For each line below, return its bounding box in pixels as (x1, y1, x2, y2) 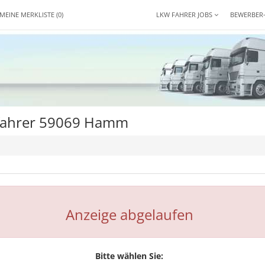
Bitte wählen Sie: (95, 250, 164, 261)
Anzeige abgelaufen (65, 205, 193, 224)
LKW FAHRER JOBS (156, 10, 214, 19)
